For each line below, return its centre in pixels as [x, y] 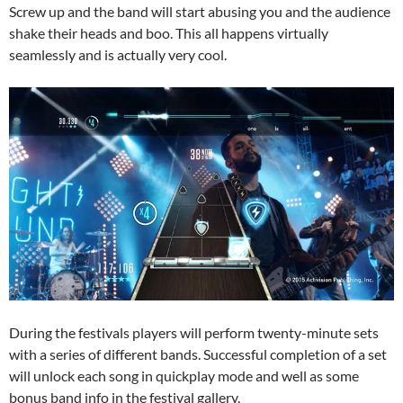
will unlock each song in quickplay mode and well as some [184, 375]
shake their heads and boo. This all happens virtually [169, 33]
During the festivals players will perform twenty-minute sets [194, 332]
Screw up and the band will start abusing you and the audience [200, 12]
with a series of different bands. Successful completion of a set [198, 354]
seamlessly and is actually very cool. [118, 55]
